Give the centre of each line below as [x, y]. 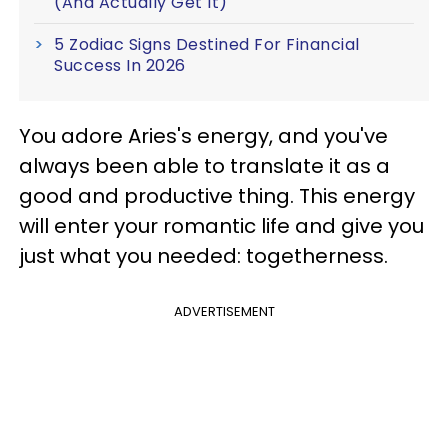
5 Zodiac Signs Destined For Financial [207, 44]
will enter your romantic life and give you [221, 225]
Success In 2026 [120, 65]
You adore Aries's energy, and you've [203, 135]
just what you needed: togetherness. [203, 255]
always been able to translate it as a [204, 165]
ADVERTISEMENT [224, 311]
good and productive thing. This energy [217, 195]
